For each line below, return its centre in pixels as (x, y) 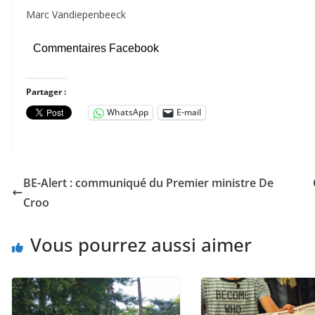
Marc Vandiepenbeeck (76, 14)
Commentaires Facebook (96, 48)
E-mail (189, 112)
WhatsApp (128, 112)
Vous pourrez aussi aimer (141, 244)
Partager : (46, 91)
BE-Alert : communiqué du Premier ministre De (148, 182)
